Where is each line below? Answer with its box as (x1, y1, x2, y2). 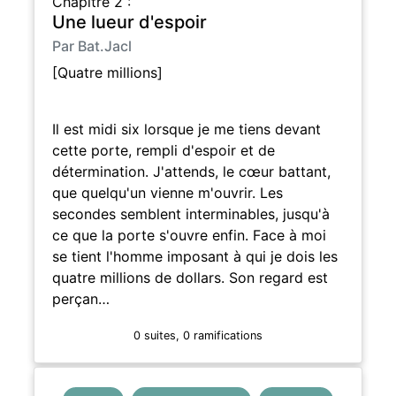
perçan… (51, 289, 110, 308)
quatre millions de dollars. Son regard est (51, 268, 328, 286)
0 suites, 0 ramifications (133, 328, 263, 342)
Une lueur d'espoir (51, 11, 207, 33)
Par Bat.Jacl (51, 36, 132, 55)
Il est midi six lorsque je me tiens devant (51, 119, 321, 138)
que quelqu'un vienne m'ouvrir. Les (51, 183, 283, 202)
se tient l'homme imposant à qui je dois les (51, 247, 338, 265)
